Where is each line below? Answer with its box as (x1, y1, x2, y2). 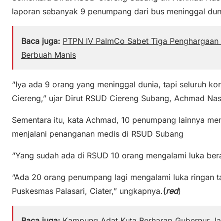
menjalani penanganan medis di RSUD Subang (12, 128, 184, 139)
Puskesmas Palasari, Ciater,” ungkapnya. (12, 185, 163, 196)
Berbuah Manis (21, 49, 76, 60)
